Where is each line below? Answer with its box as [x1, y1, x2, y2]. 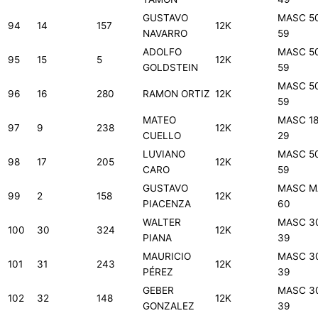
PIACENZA [143, 198, 191, 210]
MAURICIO [143, 251, 191, 263]
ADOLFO [143, 46, 182, 58]
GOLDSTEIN [143, 62, 198, 74]
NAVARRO [143, 28, 187, 40]
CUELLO [143, 130, 181, 142]
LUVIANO [143, 148, 185, 160]
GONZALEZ [143, 300, 194, 312]
